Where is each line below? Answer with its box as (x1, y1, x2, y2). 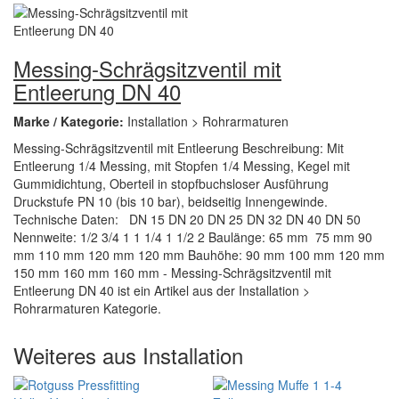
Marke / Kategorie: (13, 112, 127, 130)
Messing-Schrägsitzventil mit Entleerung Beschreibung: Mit (13, 139, 344, 157)
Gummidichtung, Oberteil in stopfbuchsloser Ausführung (13, 175, 329, 192)
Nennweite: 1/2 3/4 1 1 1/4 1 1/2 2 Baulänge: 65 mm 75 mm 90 (13, 228, 372, 246)
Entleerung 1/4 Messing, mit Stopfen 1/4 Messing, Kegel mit (13, 157, 350, 175)
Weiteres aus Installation (13, 339, 243, 370)
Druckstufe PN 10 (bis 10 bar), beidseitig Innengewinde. (13, 192, 335, 210)
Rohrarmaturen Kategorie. (13, 299, 161, 317)
